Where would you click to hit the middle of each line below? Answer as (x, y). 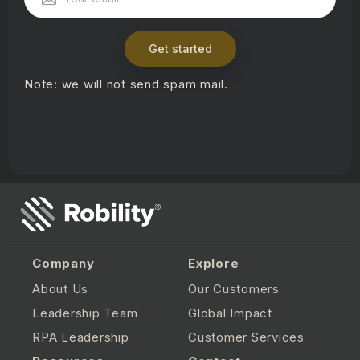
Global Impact (230, 313)
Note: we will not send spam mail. (126, 84)
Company (63, 263)
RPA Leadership (81, 337)
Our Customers (234, 288)
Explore (214, 263)
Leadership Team (85, 313)
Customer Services (246, 337)
